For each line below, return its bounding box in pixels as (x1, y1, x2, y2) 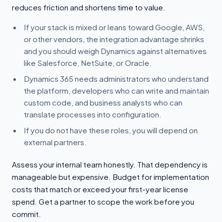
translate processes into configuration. (24, 109, 162, 119)
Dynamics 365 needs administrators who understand (24, 73, 209, 83)
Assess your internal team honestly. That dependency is (12, 159, 208, 169)
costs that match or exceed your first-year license (12, 184, 188, 194)
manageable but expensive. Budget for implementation (12, 171, 209, 181)
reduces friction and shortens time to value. (12, 2, 166, 12)
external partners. (24, 137, 87, 147)
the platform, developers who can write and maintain (24, 85, 209, 95)
